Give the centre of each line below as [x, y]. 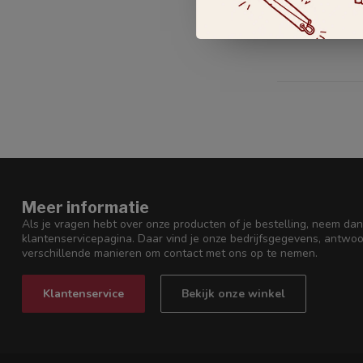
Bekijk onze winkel [233, 293]
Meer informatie [85, 208]
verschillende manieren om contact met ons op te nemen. [170, 254]
